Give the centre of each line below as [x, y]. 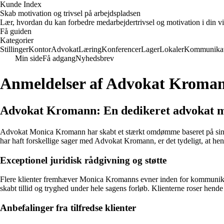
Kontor [40, 49]
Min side [29, 58]
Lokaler [172, 49]
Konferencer [121, 49]
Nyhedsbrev [95, 58]
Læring [90, 49]
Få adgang [59, 58]
